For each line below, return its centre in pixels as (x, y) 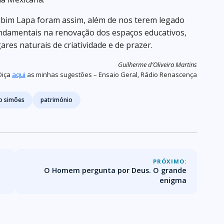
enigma (173, 180)
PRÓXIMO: (170, 161)
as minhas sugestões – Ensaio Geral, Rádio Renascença (111, 74)
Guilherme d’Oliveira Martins (157, 64)
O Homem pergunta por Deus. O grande (115, 170)
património (56, 99)
